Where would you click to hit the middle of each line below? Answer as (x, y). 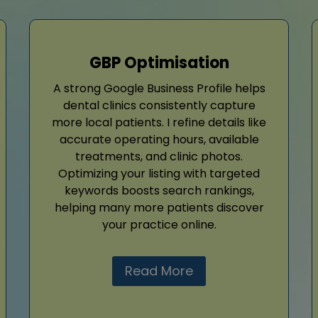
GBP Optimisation (159, 62)
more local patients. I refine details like (159, 122)
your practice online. (159, 224)
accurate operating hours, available (159, 139)
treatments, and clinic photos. (159, 156)
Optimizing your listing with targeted (159, 173)
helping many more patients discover (159, 207)
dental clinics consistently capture (159, 105)
